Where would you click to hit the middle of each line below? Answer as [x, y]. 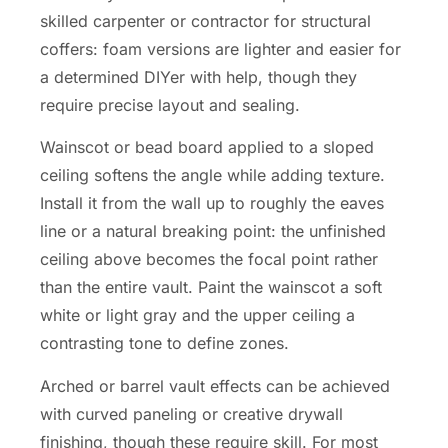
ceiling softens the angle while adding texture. [212, 175]
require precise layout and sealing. [170, 105]
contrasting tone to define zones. [164, 343]
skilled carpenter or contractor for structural [205, 21]
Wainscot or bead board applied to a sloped [207, 147]
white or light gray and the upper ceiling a [197, 315]
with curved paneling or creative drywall [191, 413]
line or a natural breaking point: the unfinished [213, 231]
